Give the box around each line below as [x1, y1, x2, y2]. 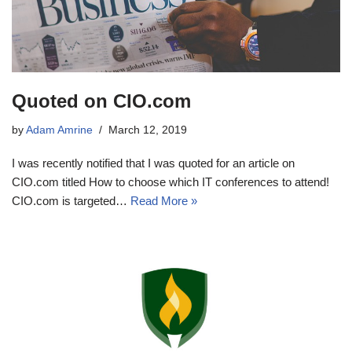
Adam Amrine [26, 123, 93, 136]
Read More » [130, 193, 197, 207]
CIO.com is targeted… [12, 193, 130, 207]
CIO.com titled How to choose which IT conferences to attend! [12, 174, 329, 189]
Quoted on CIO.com [12, 90, 191, 112]
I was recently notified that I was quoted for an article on [12, 156, 295, 170]
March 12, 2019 [108, 123, 187, 136]
